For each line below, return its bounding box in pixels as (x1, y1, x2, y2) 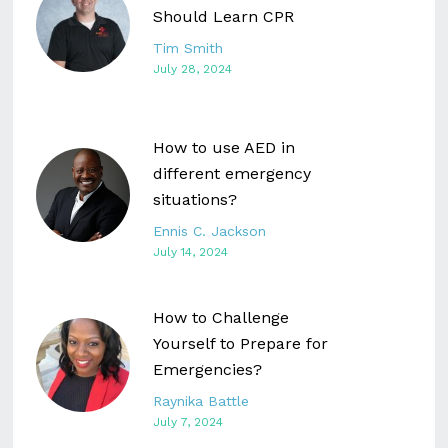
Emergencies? (153, 359, 263, 379)
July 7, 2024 (153, 414, 224, 429)
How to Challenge (153, 307, 290, 327)
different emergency (153, 163, 312, 183)
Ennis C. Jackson (153, 222, 267, 239)
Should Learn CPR (153, 6, 295, 26)
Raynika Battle (153, 392, 250, 409)
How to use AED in (153, 137, 296, 157)
